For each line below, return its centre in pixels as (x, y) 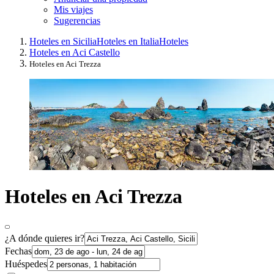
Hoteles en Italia (128, 41)
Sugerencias (77, 20)
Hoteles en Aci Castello (75, 52)
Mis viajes (73, 9)
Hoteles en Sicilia (63, 41)
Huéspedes (26, 264)
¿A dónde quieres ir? (45, 238)
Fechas (18, 251)
